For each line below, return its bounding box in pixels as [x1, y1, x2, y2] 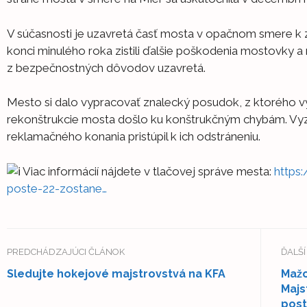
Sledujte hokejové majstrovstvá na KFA [7, 267, 225, 281]
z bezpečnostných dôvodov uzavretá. [7, 60, 206, 75]
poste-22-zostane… [7, 181, 107, 195]
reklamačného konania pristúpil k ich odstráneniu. [7, 130, 260, 144]
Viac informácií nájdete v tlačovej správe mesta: [21, 164, 274, 178]
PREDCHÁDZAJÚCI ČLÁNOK [7, 247, 125, 258]
